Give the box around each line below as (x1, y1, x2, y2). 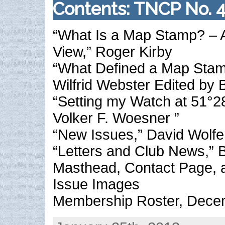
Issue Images (53, 176, 140, 193)
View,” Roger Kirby (53, 44, 172, 60)
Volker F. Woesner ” (53, 110, 179, 127)
